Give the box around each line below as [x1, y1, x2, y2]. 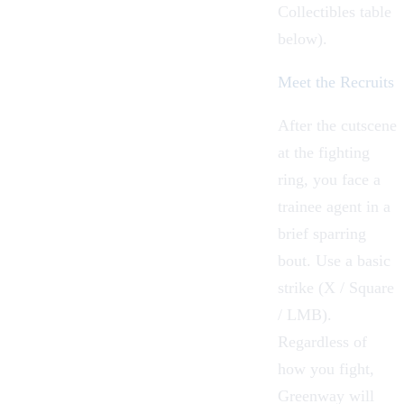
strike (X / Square [278, 278, 394, 297]
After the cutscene [278, 115, 397, 134]
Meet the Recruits [278, 72, 394, 91]
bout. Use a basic [278, 251, 390, 270]
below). [278, 29, 327, 48]
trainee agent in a [278, 197, 390, 216]
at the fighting [278, 142, 370, 161]
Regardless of [278, 332, 367, 351]
